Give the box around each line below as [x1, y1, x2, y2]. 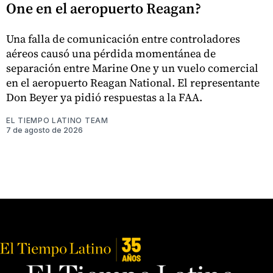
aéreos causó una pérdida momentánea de [6, 46, 216, 62]
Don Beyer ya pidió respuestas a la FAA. [6, 90, 202, 105]
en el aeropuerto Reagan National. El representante [6, 75, 260, 91]
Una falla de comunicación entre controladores [6, 31, 240, 47]
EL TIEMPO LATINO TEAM [6, 116, 108, 126]
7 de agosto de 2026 [6, 126, 83, 135]
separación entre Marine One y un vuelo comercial [6, 60, 258, 76]
